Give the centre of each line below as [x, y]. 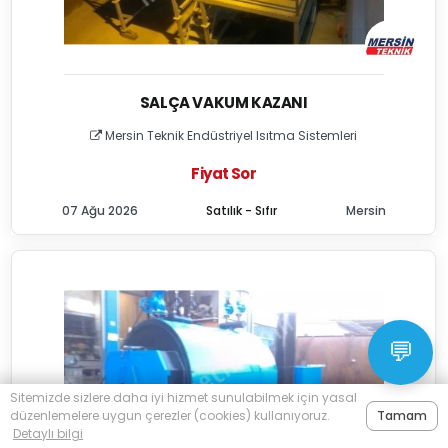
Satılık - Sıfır [242, 210]
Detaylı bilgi [48, 433]
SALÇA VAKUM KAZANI [223, 102]
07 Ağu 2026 [99, 210]
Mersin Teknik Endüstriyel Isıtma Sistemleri [230, 135]
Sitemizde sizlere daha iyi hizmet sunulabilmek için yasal [183, 397]
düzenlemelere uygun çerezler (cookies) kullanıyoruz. [170, 415]
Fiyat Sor [223, 173]
